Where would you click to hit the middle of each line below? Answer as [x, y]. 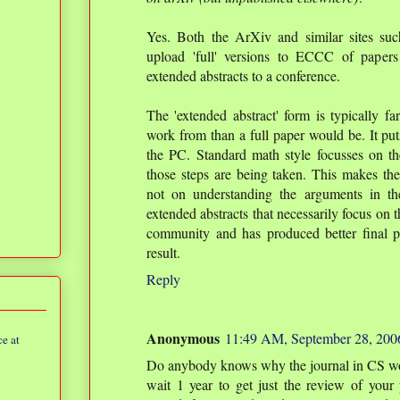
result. [163, 252]
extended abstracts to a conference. [243, 75]
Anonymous [183, 338]
